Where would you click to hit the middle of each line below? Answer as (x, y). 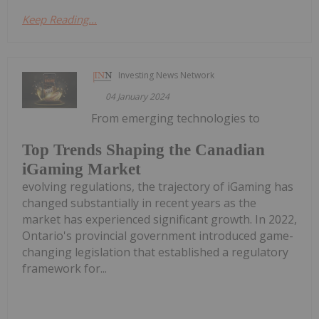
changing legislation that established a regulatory (155, 252)
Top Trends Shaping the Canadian (143, 150)
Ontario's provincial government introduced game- (158, 236)
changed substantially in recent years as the (139, 203)
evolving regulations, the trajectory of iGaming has (158, 187)
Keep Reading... (59, 19)
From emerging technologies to (176, 118)
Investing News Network (167, 75)
